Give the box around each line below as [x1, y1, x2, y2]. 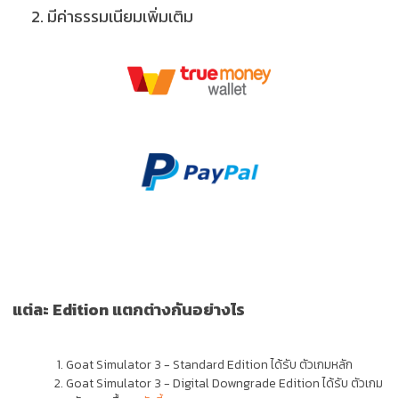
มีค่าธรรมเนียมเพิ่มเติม [44, 4, 193, 29]
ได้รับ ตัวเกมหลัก [268, 354, 353, 374]
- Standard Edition [161, 354, 268, 374]
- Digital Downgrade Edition [164, 373, 320, 393]
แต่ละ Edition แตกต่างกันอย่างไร [12, 297, 245, 322]
